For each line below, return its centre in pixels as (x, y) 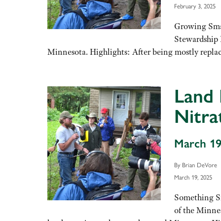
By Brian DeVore (195, 164)
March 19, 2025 (193, 177)
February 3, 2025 (195, 6)
